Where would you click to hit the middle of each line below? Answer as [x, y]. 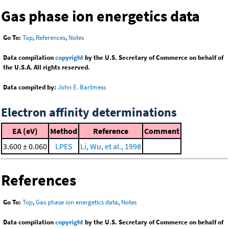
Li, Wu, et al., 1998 [111, 146]
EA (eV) [25, 131]
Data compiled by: [30, 87]
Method [64, 131]
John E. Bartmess [82, 87]
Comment [162, 131]
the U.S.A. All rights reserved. [47, 67]
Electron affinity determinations [89, 112]
